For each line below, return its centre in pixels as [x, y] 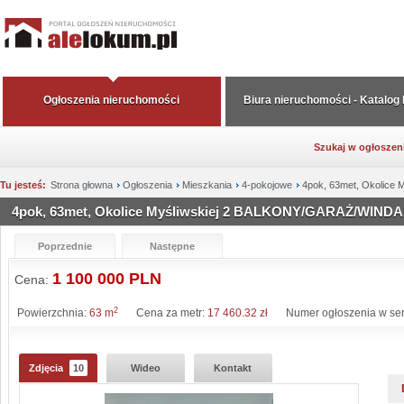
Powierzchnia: [53, 313]
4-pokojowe [267, 185]
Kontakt [233, 368]
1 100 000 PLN [107, 279]
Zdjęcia [47, 368]
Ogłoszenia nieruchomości [112, 100]
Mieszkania [207, 185]
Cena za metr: [172, 313]
